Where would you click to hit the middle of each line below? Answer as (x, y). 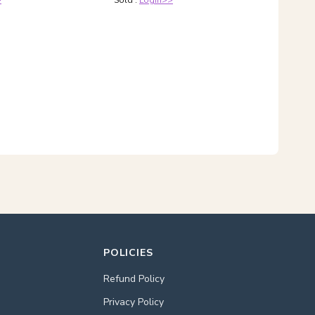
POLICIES (128, 253)
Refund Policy (134, 279)
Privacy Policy (133, 302)
